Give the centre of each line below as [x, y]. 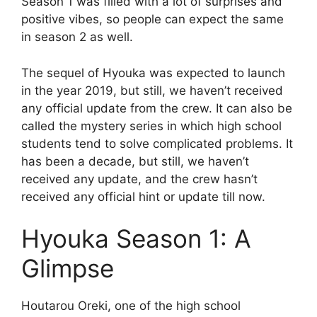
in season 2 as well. [77, 37]
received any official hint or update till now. [143, 196]
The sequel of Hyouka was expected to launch [153, 73]
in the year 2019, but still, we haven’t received [152, 90]
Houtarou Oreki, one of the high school [131, 306]
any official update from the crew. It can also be [157, 108]
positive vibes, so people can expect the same [152, 19]
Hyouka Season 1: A [136, 239]
